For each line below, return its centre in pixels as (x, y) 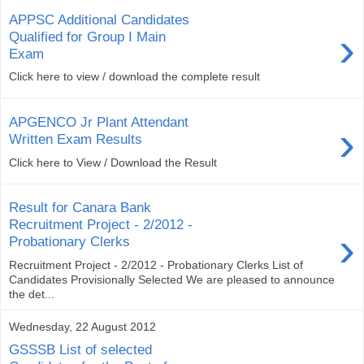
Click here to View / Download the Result (113, 162)
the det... (32, 294)
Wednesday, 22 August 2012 (82, 326)
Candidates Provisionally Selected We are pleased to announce (172, 279)
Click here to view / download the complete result (134, 77)
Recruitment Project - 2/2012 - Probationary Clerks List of (156, 264)
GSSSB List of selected (80, 350)
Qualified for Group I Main (87, 36)
